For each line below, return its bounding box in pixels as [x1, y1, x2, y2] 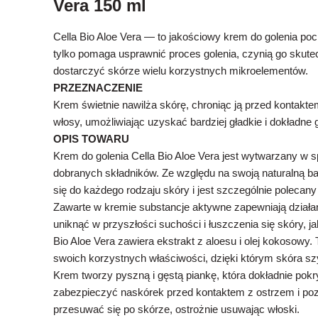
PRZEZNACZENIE [53, 82, 143, 94]
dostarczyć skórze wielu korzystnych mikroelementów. [53, 65, 308, 77]
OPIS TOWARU [53, 133, 129, 145]
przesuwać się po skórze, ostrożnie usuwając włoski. [53, 303, 300, 315]
